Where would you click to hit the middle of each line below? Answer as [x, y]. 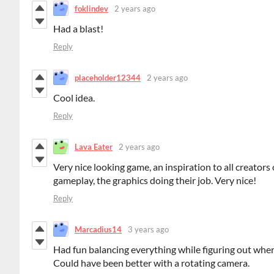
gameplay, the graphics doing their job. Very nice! [155, 180]
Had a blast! [78, 29]
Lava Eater [94, 146]
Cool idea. [74, 98]
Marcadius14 [98, 229]
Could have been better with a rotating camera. [151, 263]
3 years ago [148, 229]
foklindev [91, 8]
